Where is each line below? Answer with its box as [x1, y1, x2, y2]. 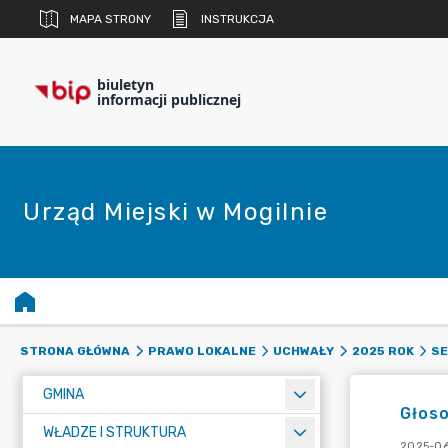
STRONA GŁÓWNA [20, 344, 130, 358]
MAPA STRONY [70, 12, 151, 26]
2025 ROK [351, 344, 414, 358]
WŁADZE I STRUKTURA [43, 424, 186, 441]
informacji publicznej [97, 90, 241, 109]
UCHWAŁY [273, 344, 334, 358]
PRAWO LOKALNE [147, 344, 256, 358]
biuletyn [97, 75, 154, 94]
